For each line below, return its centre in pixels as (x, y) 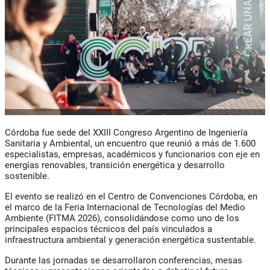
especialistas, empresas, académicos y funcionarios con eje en (132, 155)
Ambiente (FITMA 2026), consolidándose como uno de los (122, 218)
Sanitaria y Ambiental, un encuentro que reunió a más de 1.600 (130, 144)
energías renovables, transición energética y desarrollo (115, 165)
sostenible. (27, 176)
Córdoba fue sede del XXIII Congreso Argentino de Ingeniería (126, 133)
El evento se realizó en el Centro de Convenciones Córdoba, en (131, 197)
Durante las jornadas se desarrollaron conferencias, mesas (124, 261)
